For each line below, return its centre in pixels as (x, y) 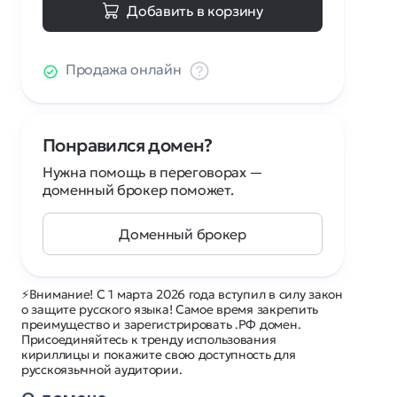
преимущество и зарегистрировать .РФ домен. (161, 324)
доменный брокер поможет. (138, 190)
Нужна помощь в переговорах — (153, 172)
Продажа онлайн (124, 69)
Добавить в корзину (195, 11)
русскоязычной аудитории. (102, 370)
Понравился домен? (128, 145)
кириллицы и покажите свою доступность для (159, 354)
